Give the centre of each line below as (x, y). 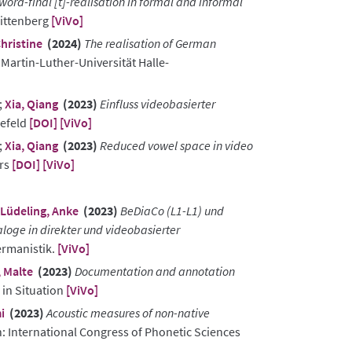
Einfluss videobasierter (158, 103)
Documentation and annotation (155, 271)
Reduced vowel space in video (176, 145)
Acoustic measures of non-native (128, 312)
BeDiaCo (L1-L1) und (172, 210)
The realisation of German (150, 43)
